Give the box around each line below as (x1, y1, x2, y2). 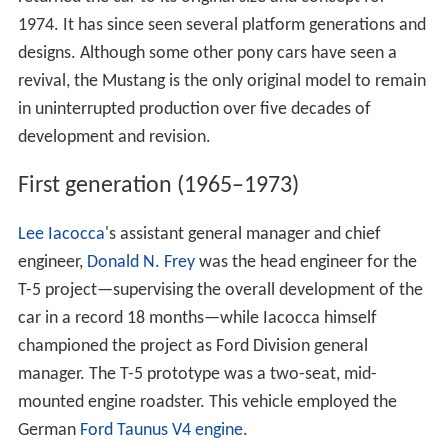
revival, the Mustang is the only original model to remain (17, 71, 426, 91)
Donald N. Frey (86, 252, 195, 272)
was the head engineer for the (194, 252, 417, 272)
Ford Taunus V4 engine (79, 420, 243, 440)
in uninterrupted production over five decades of (17, 99, 371, 119)
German (17, 420, 80, 440)
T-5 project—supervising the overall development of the (17, 280, 423, 300)
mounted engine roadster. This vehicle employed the (17, 392, 397, 412)
